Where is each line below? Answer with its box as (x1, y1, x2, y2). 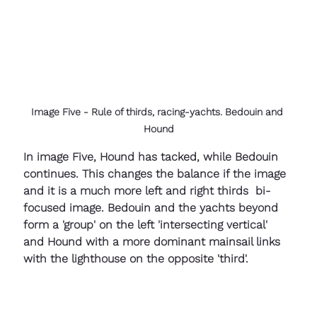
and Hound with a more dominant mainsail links (23, 235, 284, 249)
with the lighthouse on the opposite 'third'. (23, 252, 248, 266)
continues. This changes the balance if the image (23, 167, 289, 181)
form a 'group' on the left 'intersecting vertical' (23, 218, 275, 232)
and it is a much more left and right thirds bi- (23, 184, 270, 198)
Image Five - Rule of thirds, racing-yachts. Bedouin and (31, 106, 286, 118)
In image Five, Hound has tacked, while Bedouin (23, 150, 282, 164)
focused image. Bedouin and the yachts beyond (23, 201, 282, 215)
